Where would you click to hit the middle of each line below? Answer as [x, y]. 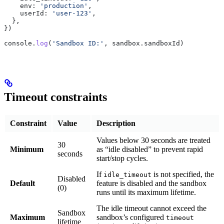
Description [116, 123]
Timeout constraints [55, 97]
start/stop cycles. [122, 158]
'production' [62, 5]
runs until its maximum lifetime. [146, 192]
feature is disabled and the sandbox [151, 183]
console [18, 43]
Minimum [27, 149]
